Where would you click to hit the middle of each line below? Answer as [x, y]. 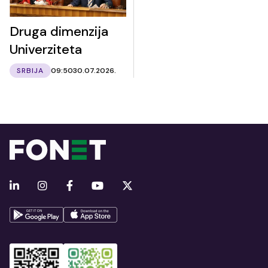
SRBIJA [30, 70]
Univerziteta [46, 49]
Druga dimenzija [59, 31]
